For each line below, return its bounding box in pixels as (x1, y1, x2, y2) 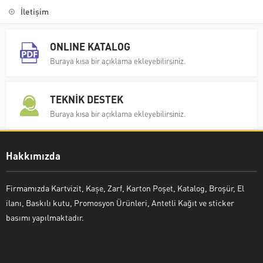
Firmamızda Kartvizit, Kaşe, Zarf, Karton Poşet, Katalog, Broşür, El (6, 182, 244, 193)
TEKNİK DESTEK (50, 92, 123, 106)
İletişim (21, 5, 49, 16)
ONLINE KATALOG (50, 39, 130, 53)
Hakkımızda (6, 149, 60, 162)
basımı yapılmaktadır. (6, 211, 84, 222)
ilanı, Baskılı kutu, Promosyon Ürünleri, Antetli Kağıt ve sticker (6, 197, 234, 208)
